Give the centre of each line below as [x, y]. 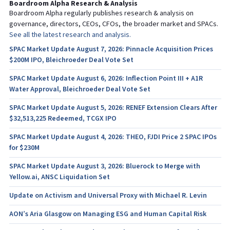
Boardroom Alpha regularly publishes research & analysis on [101, 13]
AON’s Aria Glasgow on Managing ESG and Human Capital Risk [108, 214]
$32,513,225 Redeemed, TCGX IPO [63, 119]
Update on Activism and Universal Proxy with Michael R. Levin [108, 196]
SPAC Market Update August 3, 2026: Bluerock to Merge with [104, 166]
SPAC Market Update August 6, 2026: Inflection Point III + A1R [106, 79]
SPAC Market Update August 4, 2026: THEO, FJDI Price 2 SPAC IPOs [113, 137]
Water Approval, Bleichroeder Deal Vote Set [80, 89]
